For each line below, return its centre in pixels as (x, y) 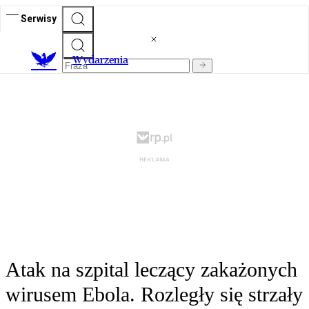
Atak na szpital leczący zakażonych (151, 270)
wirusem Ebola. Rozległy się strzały (154, 295)
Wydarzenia (100, 60)
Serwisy (39, 18)
